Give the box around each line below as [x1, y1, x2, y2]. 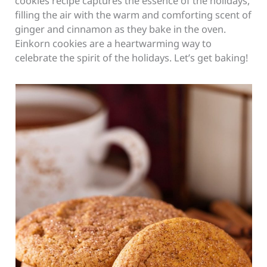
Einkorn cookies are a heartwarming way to [15, 36, 212, 50]
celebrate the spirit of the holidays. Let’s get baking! [15, 50, 249, 64]
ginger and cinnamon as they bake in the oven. [15, 21, 226, 36]
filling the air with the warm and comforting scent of [15, 7, 252, 21]
